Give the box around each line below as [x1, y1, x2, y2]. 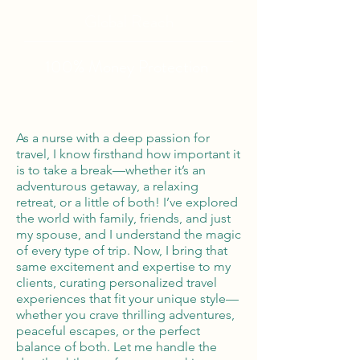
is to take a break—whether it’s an [16, 162, 206, 178]
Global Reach [84, 10, 174, 34]
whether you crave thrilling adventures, [16, 307, 235, 322]
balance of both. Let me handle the [16, 339, 217, 354]
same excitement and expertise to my [16, 259, 231, 274]
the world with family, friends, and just [16, 211, 231, 226]
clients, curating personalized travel [16, 275, 217, 290]
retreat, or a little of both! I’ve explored [16, 194, 238, 210]
